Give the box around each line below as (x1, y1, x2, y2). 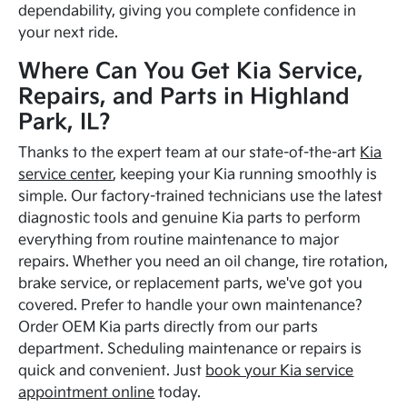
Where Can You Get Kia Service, (18, 57, 364, 84)
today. (154, 383, 202, 402)
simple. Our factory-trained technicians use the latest (18, 187, 383, 205)
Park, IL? (18, 108, 112, 135)
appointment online (18, 383, 155, 402)
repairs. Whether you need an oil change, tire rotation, (18, 253, 389, 271)
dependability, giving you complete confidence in (18, 2, 357, 20)
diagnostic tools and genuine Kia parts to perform (18, 209, 362, 227)
